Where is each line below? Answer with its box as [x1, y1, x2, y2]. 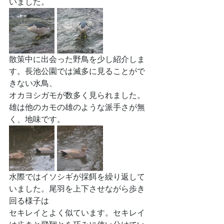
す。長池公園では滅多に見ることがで [9, 67, 145, 75]
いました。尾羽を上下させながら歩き [9, 184, 145, 193]
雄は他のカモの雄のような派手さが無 [9, 103, 145, 111]
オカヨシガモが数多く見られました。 [9, 91, 145, 99]
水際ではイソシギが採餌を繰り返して [9, 172, 145, 181]
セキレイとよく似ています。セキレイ [9, 208, 145, 217]
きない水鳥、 [9, 79, 57, 87]
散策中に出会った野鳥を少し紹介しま [9, 55, 145, 63]
